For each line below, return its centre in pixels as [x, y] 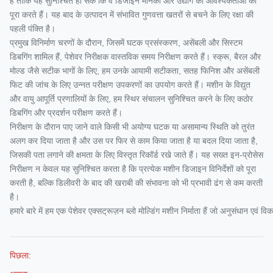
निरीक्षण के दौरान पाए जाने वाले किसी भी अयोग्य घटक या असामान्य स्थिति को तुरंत [132, 127]
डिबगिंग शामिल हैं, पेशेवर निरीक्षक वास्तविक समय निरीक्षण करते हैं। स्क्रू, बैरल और [135, 57]
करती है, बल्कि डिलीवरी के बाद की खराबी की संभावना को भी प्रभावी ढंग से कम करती [136, 183]
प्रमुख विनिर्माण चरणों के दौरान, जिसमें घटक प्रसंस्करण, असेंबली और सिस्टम [126, 43]
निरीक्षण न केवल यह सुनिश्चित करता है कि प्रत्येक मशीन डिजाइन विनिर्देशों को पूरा [133, 169]
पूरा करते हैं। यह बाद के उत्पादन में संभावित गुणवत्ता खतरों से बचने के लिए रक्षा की [132, 15]
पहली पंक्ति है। [33, 29]
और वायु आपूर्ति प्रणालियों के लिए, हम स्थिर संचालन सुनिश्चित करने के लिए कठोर [131, 99]
